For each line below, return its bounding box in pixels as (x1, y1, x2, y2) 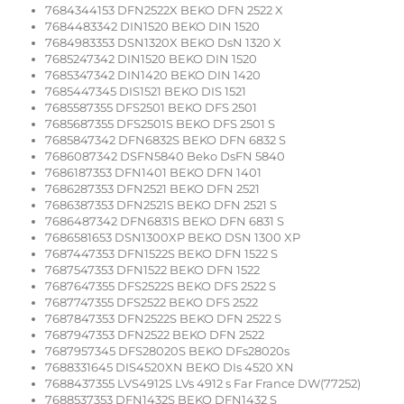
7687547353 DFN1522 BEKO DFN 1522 (45, 262, 260, 278)
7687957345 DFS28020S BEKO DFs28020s (45, 344, 289, 359)
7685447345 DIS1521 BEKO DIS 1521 (45, 84, 246, 99)
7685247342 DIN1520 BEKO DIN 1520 (45, 51, 257, 67)
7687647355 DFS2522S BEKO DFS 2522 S (45, 279, 276, 294)
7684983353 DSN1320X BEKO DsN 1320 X (45, 35, 281, 50)
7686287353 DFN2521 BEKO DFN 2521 (45, 181, 260, 197)
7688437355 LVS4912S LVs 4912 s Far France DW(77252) (45, 376, 361, 391)
